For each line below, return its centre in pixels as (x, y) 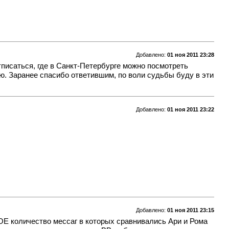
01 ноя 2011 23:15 (190, 210)
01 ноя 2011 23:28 (190, 55)
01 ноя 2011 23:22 (190, 110)
